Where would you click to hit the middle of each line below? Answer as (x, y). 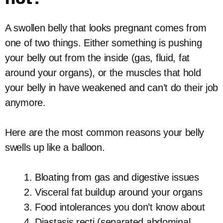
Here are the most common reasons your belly (105, 132)
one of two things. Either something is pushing (104, 43)
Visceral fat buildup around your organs (119, 192)
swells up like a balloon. (55, 147)
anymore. (25, 103)
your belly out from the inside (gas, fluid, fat (97, 58)
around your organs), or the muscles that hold (103, 73)
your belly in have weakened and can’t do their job (112, 88)
